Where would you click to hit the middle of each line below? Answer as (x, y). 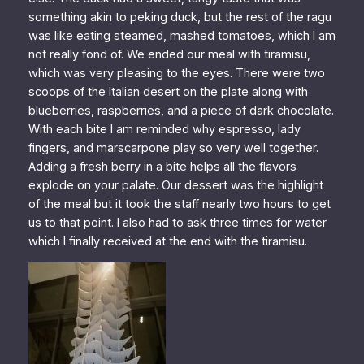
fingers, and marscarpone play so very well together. (173, 147)
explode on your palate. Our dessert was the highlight (175, 185)
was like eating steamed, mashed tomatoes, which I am (182, 35)
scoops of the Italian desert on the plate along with (168, 91)
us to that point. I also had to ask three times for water (177, 222)
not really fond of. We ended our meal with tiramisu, (169, 54)
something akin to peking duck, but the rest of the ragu (180, 17)
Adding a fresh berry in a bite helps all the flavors (162, 166)
